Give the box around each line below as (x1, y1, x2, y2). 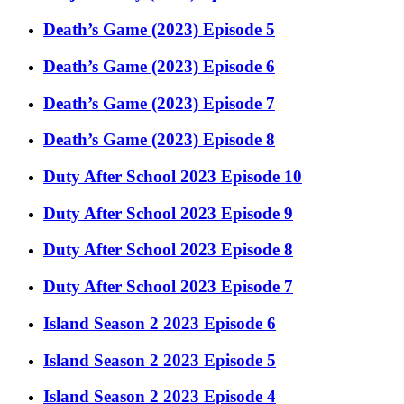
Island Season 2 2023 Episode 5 (43, 350, 276, 370)
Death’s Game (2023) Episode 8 (43, 130, 275, 150)
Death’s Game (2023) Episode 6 (43, 56, 275, 76)
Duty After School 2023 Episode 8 (43, 240, 293, 260)
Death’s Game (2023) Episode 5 (43, 20, 275, 40)
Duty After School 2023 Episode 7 (43, 277, 293, 297)
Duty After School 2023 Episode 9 (43, 203, 293, 223)
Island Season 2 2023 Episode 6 (43, 313, 276, 333)
